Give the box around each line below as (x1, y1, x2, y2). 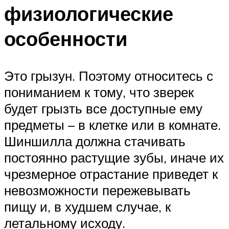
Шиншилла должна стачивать (4, 133, 186, 150)
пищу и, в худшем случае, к (4, 198, 171, 215)
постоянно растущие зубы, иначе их (4, 149, 224, 166)
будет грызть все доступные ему (4, 100, 202, 117)
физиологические (4, 1, 173, 27)
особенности (4, 26, 127, 52)
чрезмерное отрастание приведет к (4, 166, 218, 182)
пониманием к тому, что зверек (4, 84, 194, 101)
